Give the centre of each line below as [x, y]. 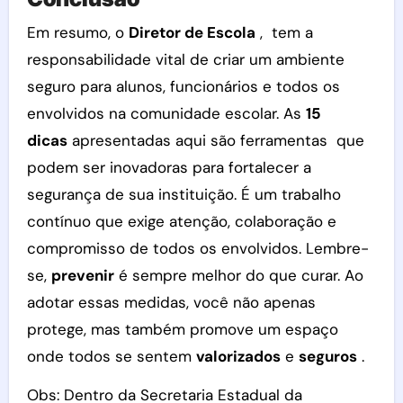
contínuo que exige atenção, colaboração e [181, 221]
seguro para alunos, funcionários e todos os [183, 86]
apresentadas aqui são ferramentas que [215, 140]
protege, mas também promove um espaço [182, 329]
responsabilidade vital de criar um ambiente [185, 59]
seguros [327, 356]
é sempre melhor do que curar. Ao [238, 275]
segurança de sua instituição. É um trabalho [184, 194]
